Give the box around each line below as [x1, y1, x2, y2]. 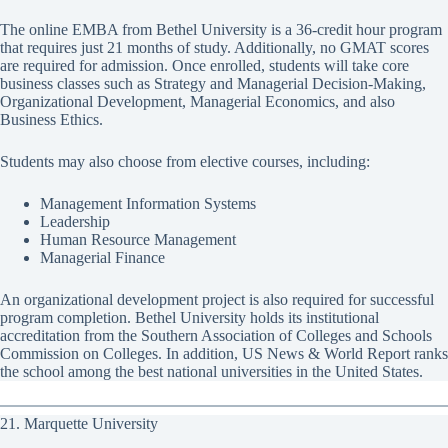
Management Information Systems [40, 194, 256, 212]
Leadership [40, 212, 110, 230]
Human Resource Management [40, 230, 236, 248]
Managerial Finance [40, 248, 165, 266]
